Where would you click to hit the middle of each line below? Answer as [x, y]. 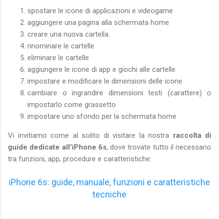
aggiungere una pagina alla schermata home [98, 22]
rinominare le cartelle [61, 46]
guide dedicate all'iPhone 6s [57, 147]
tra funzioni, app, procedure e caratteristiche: [80, 159]
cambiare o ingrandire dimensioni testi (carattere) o [119, 93]
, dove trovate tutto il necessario [159, 147]
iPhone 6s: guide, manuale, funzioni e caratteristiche [109, 182]
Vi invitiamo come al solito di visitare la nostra [90, 135]
